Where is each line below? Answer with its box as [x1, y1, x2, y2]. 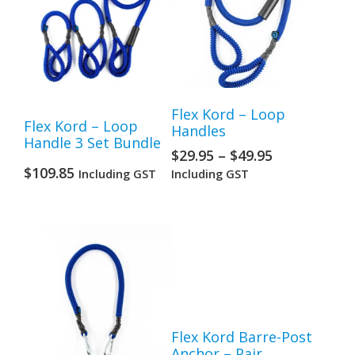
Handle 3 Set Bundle [24, 133, 161, 152]
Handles [171, 121, 227, 141]
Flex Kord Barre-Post [171, 327, 313, 347]
